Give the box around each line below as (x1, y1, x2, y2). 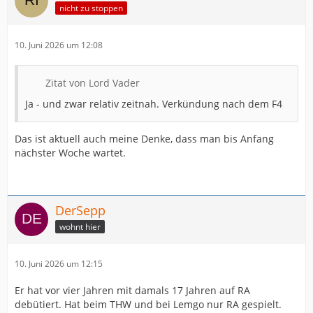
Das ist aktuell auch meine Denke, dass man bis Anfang (15, 132, 274, 145)
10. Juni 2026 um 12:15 (15, 258, 103, 270)
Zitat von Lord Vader (45, 76, 140, 89)
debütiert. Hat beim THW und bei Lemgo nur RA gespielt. (15, 298, 282, 311)
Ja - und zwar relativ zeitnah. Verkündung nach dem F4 (25, 97, 282, 110)
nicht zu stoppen (59, 1, 123, 14)
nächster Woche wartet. (15, 146, 126, 159)
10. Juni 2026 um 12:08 (15, 39, 103, 51)
